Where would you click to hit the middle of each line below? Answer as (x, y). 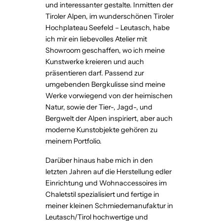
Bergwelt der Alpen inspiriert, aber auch (109, 119)
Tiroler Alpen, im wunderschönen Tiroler (110, 17)
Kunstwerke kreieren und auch (95, 62)
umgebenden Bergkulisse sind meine (105, 85)
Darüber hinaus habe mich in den (99, 161)
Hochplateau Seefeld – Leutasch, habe (108, 28)
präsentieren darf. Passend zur (95, 73)
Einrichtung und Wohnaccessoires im (106, 183)
